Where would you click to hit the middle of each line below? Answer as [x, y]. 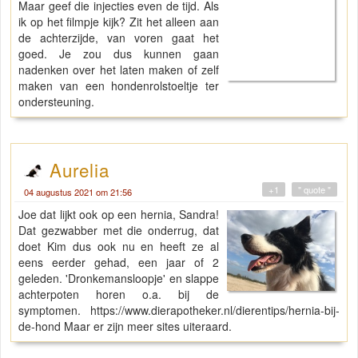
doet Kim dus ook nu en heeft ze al [119, 247]
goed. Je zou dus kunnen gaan [119, 54]
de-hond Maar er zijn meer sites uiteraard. [125, 326]
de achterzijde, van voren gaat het [119, 38]
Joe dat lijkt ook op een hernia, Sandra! [119, 215]
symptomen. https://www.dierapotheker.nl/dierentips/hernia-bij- [179, 310]
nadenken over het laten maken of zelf [119, 70]
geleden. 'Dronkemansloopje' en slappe [119, 278]
